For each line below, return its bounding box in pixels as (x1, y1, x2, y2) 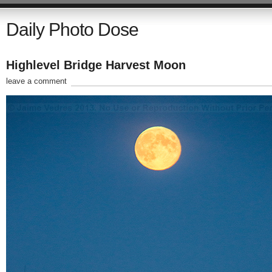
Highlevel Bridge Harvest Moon (5, 58, 186, 72)
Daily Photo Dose (5, 19, 138, 39)
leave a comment (5, 76, 67, 86)
